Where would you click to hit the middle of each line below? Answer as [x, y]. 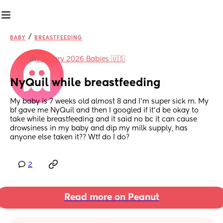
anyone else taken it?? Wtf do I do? [70, 138]
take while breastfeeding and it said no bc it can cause [104, 120]
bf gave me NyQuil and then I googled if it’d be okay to [104, 111]
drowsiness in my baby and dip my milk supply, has [99, 129]
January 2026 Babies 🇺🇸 [81, 59]
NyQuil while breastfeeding [85, 83]
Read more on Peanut [111, 198]
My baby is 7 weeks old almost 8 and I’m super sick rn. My [109, 102]
